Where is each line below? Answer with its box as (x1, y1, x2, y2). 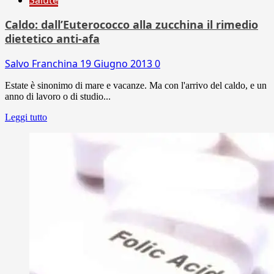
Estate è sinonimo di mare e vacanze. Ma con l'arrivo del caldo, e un (5, 80, 267, 91)
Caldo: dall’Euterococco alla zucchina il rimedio (5, 17, 258, 32)
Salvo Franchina (5, 56, 80, 70)
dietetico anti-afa (5, 31, 100, 46)
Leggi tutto (5, 111, 47, 122)
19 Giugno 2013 (80, 56, 155, 70)
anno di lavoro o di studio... (5, 91, 111, 102)
